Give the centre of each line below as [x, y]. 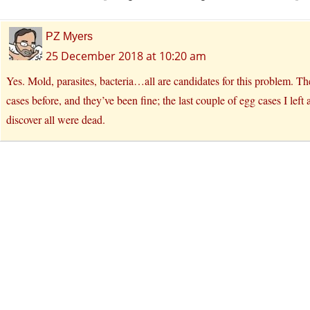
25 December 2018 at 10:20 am [126, 56]
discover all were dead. [56, 120]
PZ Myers [69, 37]
